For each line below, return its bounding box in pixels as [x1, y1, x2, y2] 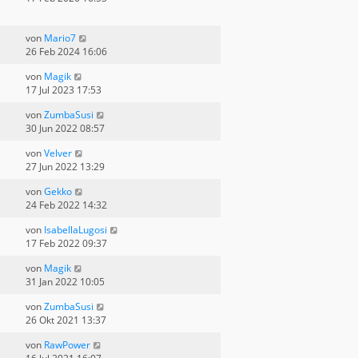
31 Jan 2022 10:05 [26, 275, 105, 289]
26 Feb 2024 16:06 [26, 45, 107, 59]
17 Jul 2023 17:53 [26, 83, 101, 97]
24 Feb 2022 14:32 [26, 198, 107, 213]
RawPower [44, 338, 90, 352]
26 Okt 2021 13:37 [26, 313, 106, 328]
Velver [44, 146, 72, 161]
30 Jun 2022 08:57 [26, 121, 105, 136]
